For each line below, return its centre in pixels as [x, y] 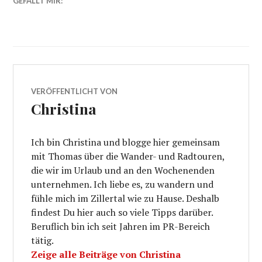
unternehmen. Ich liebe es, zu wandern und [123, 185]
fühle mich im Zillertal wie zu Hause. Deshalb [125, 199]
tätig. [43, 241]
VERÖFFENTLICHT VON [75, 92]
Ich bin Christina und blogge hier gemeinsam [126, 142]
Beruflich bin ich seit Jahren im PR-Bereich [121, 227]
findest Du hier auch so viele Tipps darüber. [122, 213]
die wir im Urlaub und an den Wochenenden [123, 170]
